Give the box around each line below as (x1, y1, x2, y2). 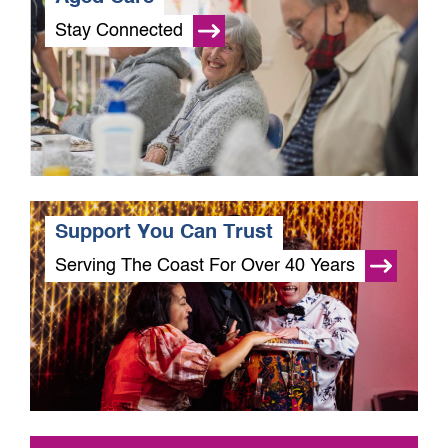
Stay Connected (55, 21, 183, 40)
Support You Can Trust (55, 222, 273, 243)
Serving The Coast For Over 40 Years (55, 256, 355, 275)
